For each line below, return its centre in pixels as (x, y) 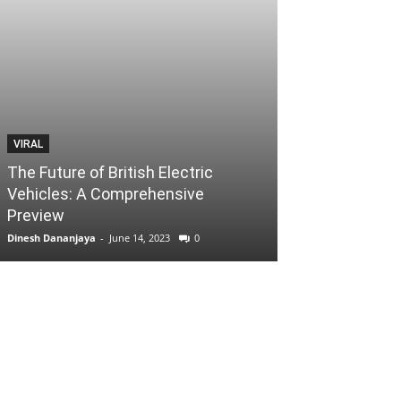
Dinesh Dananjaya (51, 238)
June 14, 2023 (140, 238)
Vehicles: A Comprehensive (106, 194)
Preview (36, 215)
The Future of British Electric (110, 172)
